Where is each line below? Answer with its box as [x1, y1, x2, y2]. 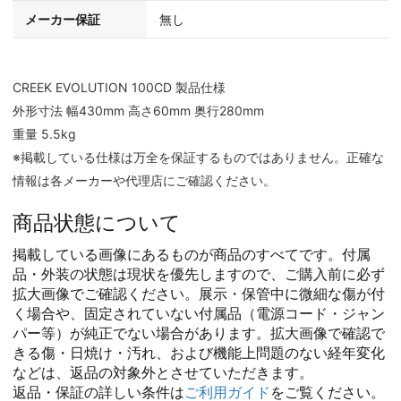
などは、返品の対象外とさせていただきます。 [13, 363, 313, 381]
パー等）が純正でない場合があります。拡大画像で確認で [13, 324, 385, 342]
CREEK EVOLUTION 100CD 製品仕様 [13, 80, 226, 95]
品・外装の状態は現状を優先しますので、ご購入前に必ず [13, 265, 385, 283]
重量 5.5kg [13, 126, 76, 141]
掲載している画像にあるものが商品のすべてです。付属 [13, 245, 371, 263]
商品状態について [13, 209, 181, 235]
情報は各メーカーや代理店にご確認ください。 [13, 173, 276, 188]
